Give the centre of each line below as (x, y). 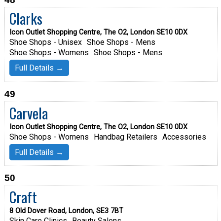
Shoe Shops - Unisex (45, 42)
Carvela (28, 113)
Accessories (184, 137)
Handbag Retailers (125, 137)
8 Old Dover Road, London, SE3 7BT (66, 211)
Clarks (26, 18)
